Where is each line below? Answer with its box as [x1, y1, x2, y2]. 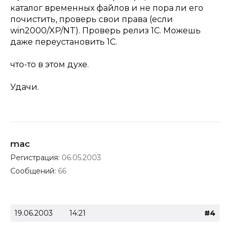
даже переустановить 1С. [10, 37, 117, 47]
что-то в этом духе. [10, 60, 89, 69]
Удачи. [10, 82, 39, 92]
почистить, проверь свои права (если [10, 14, 173, 24]
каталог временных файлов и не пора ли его [10, 3, 203, 13]
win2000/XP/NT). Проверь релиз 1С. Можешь [10, 26, 201, 35]
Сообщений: [10, 166, 58, 176]
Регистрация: [10, 153, 62, 162]
